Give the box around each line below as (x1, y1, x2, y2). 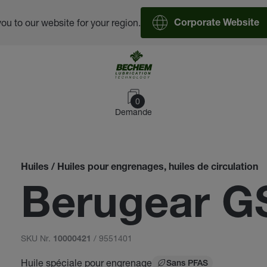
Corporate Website (174, 19, 259, 29)
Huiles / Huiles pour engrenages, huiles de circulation (20, 163, 258, 173)
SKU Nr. (20, 233, 53, 243)
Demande (115, 107, 152, 117)
